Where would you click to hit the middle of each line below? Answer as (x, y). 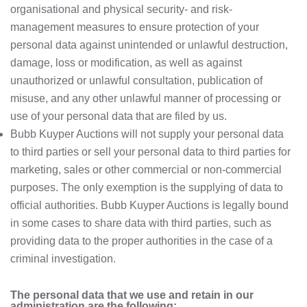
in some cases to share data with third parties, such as (141, 223)
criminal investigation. (63, 259)
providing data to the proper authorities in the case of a (142, 241)
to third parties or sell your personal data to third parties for (150, 152)
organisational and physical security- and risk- (121, 9)
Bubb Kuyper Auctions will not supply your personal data (147, 134)
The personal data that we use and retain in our (132, 295)
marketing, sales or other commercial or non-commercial (146, 170)
